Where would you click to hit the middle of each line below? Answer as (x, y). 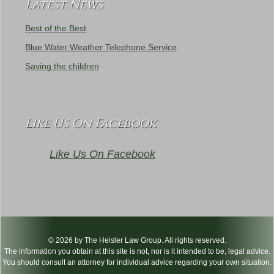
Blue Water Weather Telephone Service (101, 47)
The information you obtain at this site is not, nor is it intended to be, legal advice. (137, 251)
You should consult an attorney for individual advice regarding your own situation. (137, 262)
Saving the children (62, 66)
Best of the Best (56, 28)
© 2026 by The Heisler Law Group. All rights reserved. (137, 240)
